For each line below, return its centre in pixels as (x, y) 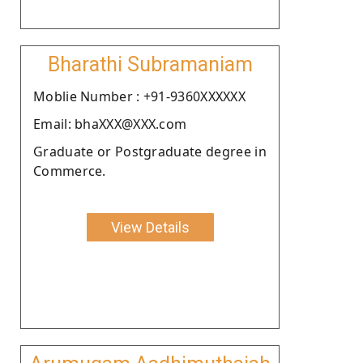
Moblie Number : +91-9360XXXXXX (139, 96)
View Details (150, 227)
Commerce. (70, 171)
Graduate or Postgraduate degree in (150, 151)
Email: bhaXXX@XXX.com (110, 124)
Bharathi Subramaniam (150, 64)
